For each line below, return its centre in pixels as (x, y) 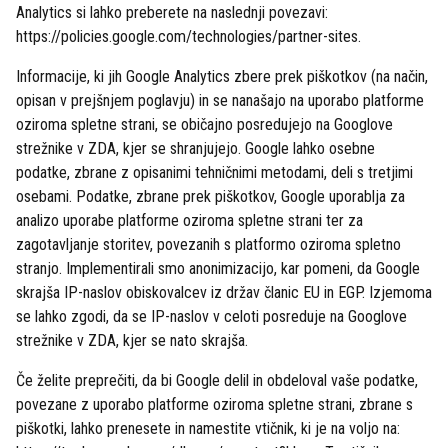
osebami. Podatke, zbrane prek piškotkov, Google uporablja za (210, 196)
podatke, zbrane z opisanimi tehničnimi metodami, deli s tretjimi (214, 172)
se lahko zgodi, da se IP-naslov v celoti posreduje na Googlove (211, 316)
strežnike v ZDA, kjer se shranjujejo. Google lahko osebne (195, 148)
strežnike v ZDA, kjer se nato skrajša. (132, 340)
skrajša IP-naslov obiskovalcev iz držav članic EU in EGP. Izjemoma (224, 292)
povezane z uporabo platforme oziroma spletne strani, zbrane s (214, 404)
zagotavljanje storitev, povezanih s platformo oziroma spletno (208, 244)
